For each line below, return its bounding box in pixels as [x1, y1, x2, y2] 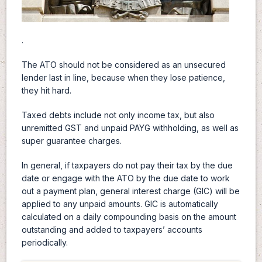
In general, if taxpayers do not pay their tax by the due [21, 160, 233, 170]
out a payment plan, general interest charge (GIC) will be [21, 185, 240, 196]
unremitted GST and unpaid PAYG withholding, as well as [21, 122, 239, 133]
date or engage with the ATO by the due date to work [21, 173, 230, 183]
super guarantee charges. [21, 135, 122, 146]
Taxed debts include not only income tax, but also [21, 109, 215, 120]
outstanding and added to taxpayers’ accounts [21, 224, 202, 235]
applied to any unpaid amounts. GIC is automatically [21, 198, 218, 209]
